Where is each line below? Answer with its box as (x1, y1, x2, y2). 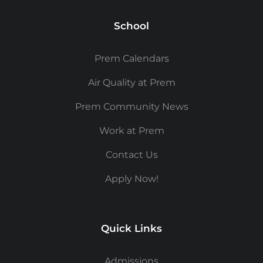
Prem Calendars (94, 52, 169, 64)
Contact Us (105, 149, 158, 160)
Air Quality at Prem (87, 76, 176, 88)
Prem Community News (75, 100, 188, 112)
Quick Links (101, 222, 162, 234)
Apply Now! (104, 173, 159, 184)
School (114, 19, 149, 32)
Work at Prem (99, 124, 164, 136)
